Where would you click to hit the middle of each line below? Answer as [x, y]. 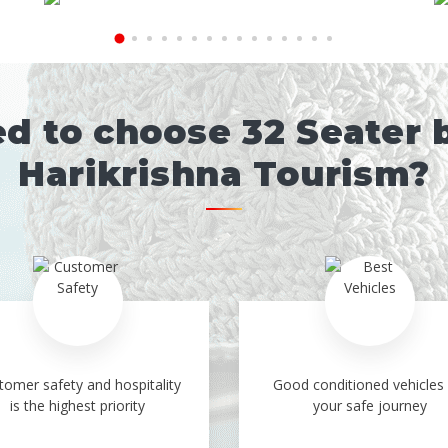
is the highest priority [78, 406]
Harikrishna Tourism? [224, 174]
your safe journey [370, 406]
